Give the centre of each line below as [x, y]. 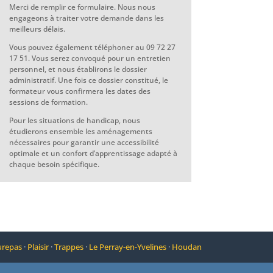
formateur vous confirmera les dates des [80, 91]
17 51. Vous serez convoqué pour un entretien [90, 58]
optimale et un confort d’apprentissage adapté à [93, 154]
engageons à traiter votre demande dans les [86, 18]
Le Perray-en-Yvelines [127, 246]
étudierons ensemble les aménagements [80, 132]
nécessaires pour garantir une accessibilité [84, 143]
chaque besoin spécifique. [54, 165]
